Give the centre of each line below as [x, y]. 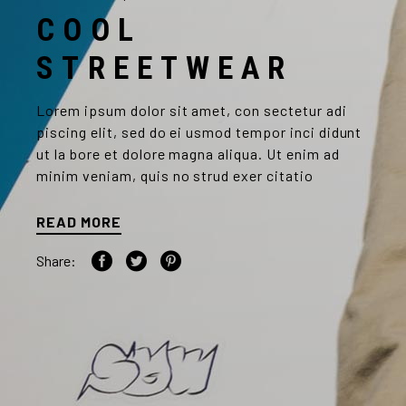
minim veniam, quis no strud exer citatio [175, 176]
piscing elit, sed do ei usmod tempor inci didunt [199, 132]
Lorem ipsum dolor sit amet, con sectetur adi [192, 111]
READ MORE [79, 222]
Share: [57, 261]
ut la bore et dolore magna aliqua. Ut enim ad [188, 154]
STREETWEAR [165, 69]
